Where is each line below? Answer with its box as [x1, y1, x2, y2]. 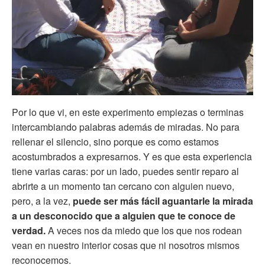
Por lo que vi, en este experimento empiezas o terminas [12, 105, 244, 119]
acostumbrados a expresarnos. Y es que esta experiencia [12, 150, 252, 164]
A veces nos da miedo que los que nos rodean [48, 224, 242, 238]
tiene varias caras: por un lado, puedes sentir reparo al [12, 164, 239, 179]
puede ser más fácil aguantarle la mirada [70, 194, 253, 208]
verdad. [12, 224, 48, 238]
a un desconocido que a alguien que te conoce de [12, 209, 235, 223]
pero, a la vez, [12, 194, 70, 208]
